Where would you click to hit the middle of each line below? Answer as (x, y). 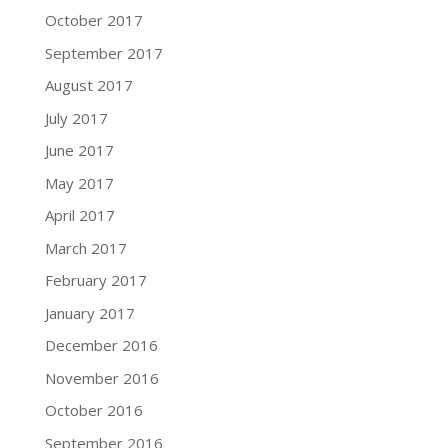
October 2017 (93, 20)
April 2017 (79, 215)
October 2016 (93, 410)
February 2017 (95, 280)
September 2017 (103, 52)
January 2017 (89, 312)
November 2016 (101, 377)
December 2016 (101, 345)
